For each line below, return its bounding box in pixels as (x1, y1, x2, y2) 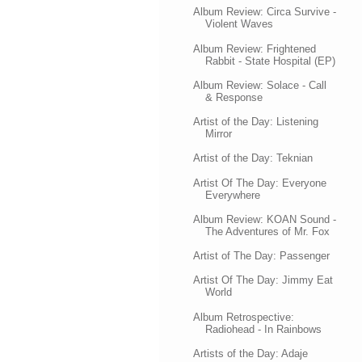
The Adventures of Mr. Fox (205, 225, 330, 238)
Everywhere (205, 188, 261, 201)
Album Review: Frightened (193, 42, 317, 55)
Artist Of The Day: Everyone (193, 176, 327, 189)
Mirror (205, 128, 233, 140)
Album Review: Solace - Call (193, 78, 327, 91)
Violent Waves (205, 18, 274, 31)
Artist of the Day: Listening (193, 116, 319, 128)
